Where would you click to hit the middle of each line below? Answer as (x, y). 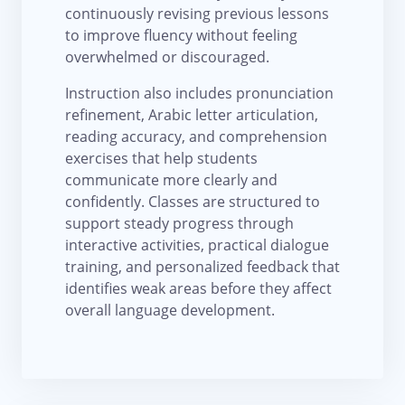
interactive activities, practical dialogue (197, 245)
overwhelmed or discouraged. (167, 57)
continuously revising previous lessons (197, 14)
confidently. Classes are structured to (193, 202)
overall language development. (170, 311)
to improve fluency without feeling (181, 36)
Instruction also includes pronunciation (199, 94)
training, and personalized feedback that (202, 267)
